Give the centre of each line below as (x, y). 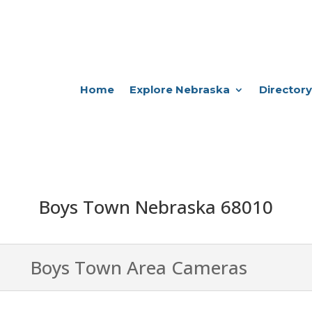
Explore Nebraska (179, 89)
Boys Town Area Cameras (139, 267)
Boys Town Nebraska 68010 (156, 207)
